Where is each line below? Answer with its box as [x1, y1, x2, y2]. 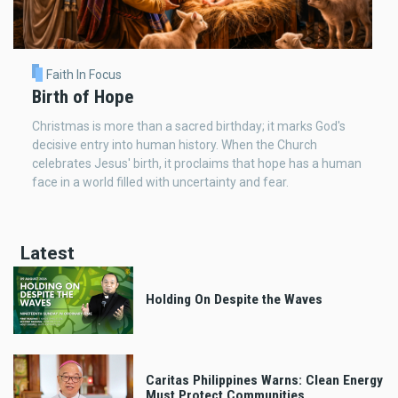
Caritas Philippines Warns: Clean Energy [146, 372, 383, 389]
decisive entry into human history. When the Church [32, 137, 317, 152]
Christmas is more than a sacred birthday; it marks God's [32, 118, 346, 133]
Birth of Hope [32, 85, 133, 107]
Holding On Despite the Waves [146, 291, 322, 308]
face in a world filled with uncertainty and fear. [32, 174, 289, 189]
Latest [20, 242, 75, 264]
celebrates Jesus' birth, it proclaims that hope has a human [32, 155, 362, 171]
